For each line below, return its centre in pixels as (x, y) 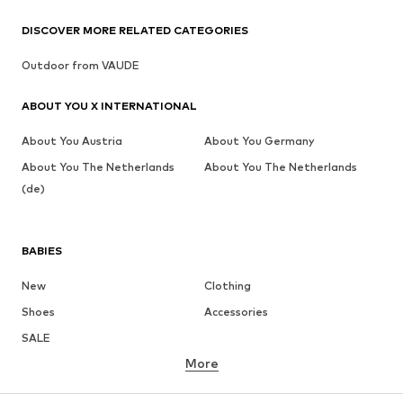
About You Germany (259, 141)
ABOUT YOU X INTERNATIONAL (109, 106)
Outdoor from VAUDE (81, 66)
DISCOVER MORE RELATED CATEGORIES (135, 31)
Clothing (227, 286)
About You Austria (72, 141)
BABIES (42, 251)
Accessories (236, 312)
